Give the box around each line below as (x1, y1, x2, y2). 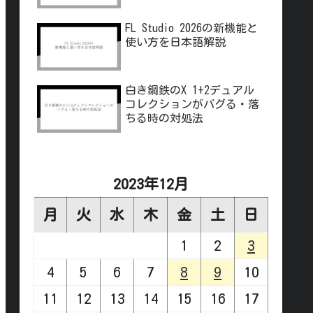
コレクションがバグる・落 (125, 99, 259, 110)
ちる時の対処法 (125, 112, 203, 124)
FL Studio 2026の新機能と (125, 22, 258, 34)
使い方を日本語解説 (125, 36, 226, 48)
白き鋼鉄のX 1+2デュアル (125, 85, 254, 96)
